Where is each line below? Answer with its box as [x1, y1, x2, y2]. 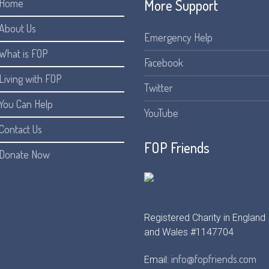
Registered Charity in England [144, 211, 266, 223]
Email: [144, 253, 172, 265]
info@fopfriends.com [171, 252, 257, 265]
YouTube [144, 106, 179, 119]
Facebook [144, 55, 184, 69]
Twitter [144, 80, 174, 94]
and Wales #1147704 [144, 226, 234, 238]
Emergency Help [144, 30, 213, 44]
